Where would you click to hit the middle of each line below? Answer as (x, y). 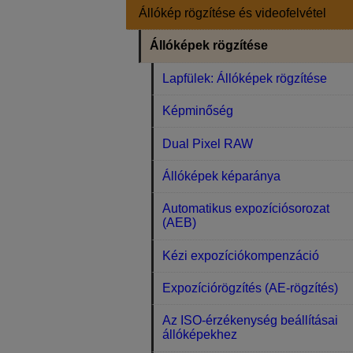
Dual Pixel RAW (208, 143)
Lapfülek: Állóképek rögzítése (245, 78)
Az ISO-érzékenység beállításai (251, 321)
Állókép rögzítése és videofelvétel (232, 13)
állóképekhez (200, 335)
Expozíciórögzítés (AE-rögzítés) (251, 288)
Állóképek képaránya (222, 176)
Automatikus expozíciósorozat (246, 209)
